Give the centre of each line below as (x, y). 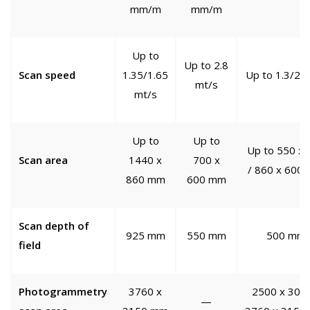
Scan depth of (54, 226)
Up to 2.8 (206, 65)
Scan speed (47, 75)
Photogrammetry (63, 292)
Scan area (43, 160)
